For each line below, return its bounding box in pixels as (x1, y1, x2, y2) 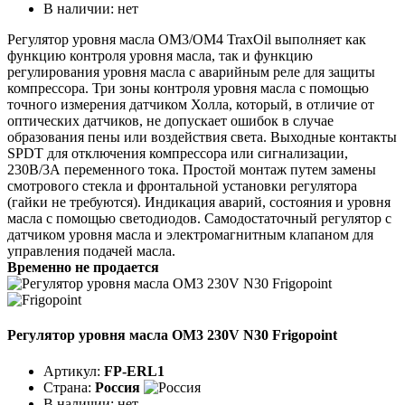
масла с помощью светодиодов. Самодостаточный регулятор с (7, 211, 391, 227)
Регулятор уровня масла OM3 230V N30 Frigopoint (7, 327, 337, 344)
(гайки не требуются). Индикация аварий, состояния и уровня (7, 194, 391, 211)
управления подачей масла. (7, 243, 175, 259)
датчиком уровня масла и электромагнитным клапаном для (7, 227, 373, 243)
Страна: (43, 379, 95, 395)
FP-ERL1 (104, 363, 165, 379)
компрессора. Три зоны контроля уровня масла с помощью (7, 80, 369, 97)
